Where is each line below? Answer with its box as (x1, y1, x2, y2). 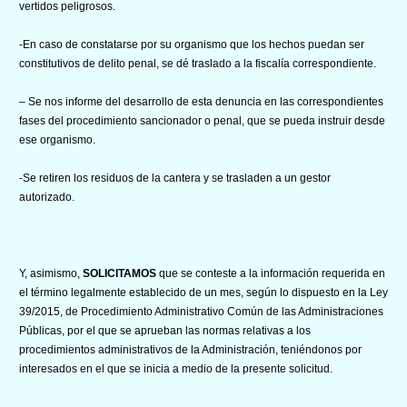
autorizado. (19, 190, 74, 203)
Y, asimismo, (19, 266, 83, 280)
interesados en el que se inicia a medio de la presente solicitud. (19, 362, 333, 375)
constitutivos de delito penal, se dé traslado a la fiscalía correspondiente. (19, 56, 376, 70)
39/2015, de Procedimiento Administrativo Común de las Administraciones (19, 304, 383, 318)
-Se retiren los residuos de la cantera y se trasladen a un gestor (19, 171, 331, 184)
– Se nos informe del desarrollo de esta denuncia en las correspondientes (19, 94, 383, 108)
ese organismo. (19, 133, 95, 146)
